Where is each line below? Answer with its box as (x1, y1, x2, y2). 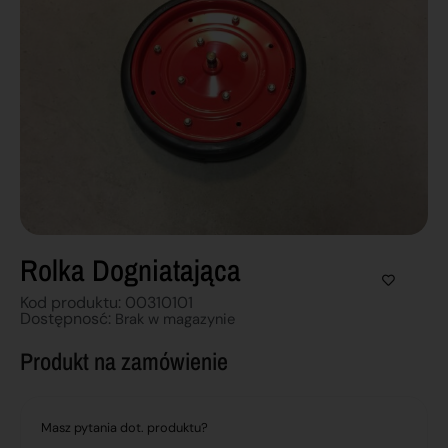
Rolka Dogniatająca (20, 250, 241, 291)
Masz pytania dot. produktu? (41, 419, 208, 437)
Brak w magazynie (115, 309, 235, 330)
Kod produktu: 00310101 (20, 292, 193, 314)
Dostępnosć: (20, 308, 115, 330)
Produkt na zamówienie (20, 344, 228, 377)
